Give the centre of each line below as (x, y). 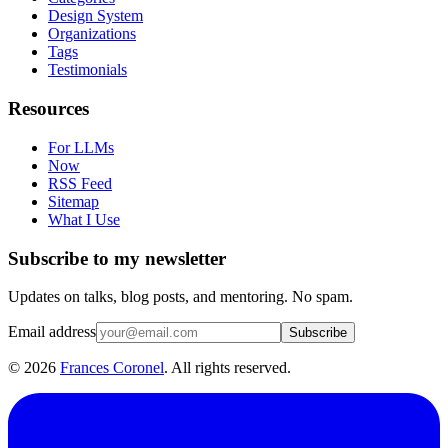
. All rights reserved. (227, 368)
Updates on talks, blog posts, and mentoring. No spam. (180, 297)
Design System (95, 16)
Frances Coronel (112, 368)
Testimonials (87, 70)
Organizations (92, 34)
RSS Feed (80, 183)
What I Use (84, 219)
